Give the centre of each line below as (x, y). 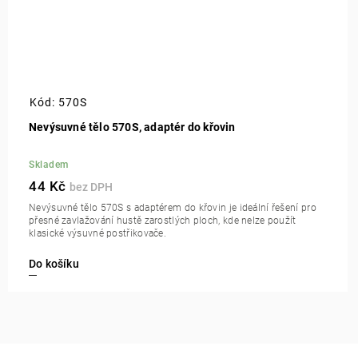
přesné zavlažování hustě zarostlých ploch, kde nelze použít (163, 221)
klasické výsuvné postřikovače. (97, 234)
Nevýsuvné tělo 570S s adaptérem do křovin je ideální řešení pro (173, 208)
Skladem (49, 165)
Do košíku (54, 264)
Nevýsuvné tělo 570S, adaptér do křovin (132, 127)
